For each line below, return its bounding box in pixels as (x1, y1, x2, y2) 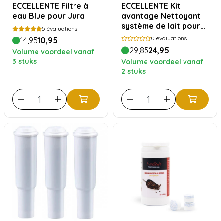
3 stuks (12, 57, 37, 66)
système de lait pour (121, 21, 200, 31)
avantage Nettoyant (121, 11, 201, 21)
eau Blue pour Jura (12, 11, 85, 21)
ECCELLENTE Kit (121, 1, 170, 11)
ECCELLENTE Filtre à (12, 1, 61, 11)
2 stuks (121, 67, 146, 75)
